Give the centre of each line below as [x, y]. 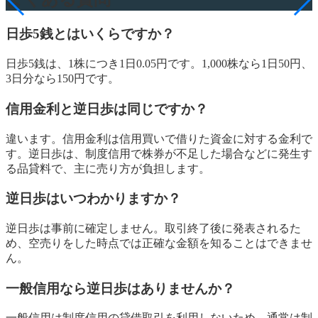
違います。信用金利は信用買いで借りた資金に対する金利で [159, 138]
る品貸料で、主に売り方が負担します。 [108, 168]
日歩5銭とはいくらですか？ [90, 34]
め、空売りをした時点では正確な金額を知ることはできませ [159, 243]
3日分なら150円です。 [62, 79]
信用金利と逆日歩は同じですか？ [107, 109]
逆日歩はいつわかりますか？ [93, 199]
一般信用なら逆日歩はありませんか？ [120, 288]
